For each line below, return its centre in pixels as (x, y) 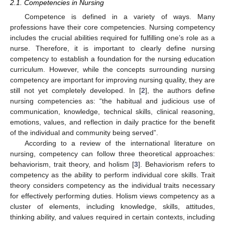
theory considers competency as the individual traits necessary (113, 185)
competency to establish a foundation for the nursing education (113, 59)
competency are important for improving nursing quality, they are (113, 80)
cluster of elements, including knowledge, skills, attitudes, (113, 206)
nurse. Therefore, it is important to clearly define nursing (113, 48)
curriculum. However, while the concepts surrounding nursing (113, 69)
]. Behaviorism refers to (177, 164)
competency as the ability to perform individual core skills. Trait (113, 175)
